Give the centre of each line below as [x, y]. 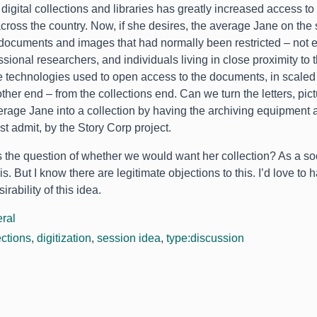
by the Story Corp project [106, 128]
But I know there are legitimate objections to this [133, 173]
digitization [64, 238]
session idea [129, 238]
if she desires [152, 26]
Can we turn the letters [236, 94]
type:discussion [205, 238]
